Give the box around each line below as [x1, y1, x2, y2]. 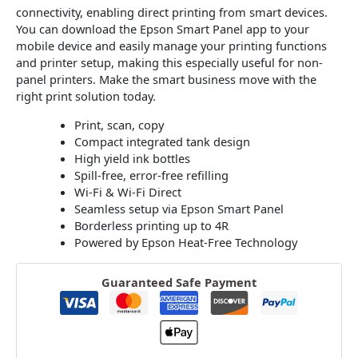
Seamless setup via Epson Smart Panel [74, 201, 284, 217]
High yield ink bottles [74, 150, 190, 167]
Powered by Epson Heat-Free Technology [74, 234, 297, 251]
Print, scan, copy [74, 117, 164, 133]
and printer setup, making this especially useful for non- [16, 54, 323, 71]
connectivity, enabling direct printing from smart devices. [16, 4, 328, 21]
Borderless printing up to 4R [74, 217, 229, 234]
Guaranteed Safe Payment [101, 273, 257, 290]
